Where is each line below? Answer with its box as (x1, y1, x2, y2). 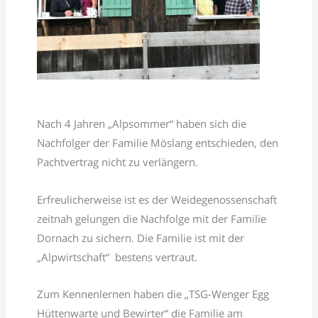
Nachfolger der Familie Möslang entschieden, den (37, 136, 279, 150)
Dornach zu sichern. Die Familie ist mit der (37, 230, 245, 245)
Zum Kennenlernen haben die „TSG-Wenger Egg (37, 287, 270, 302)
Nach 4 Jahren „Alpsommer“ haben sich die (37, 116, 247, 131)
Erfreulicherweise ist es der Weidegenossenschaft (37, 192, 278, 207)
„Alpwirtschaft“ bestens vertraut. (37, 249, 198, 264)
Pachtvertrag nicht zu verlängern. (37, 155, 199, 170)
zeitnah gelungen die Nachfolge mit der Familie (37, 211, 267, 226)
